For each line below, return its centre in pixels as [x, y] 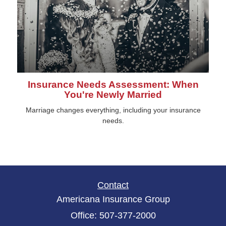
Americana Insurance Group [113, 199]
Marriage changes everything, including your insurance [113, 110]
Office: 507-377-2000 [113, 215]
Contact [113, 185]
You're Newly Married [113, 94]
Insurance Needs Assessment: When [113, 84]
